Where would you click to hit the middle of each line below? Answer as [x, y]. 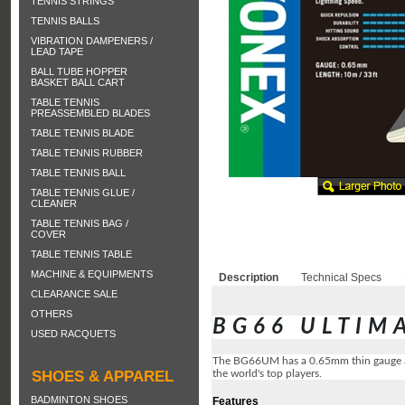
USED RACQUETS [73, 334]
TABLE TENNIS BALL [78, 173]
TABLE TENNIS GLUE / [83, 193]
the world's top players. [267, 373]
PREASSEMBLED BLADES [90, 113]
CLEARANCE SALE [74, 294]
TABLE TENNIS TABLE [81, 254]
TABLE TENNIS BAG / [80, 223]
